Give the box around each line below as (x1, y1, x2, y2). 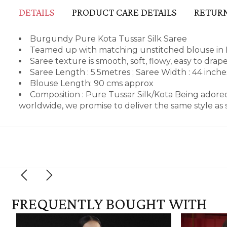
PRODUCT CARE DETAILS (72, 6, 176, 18)
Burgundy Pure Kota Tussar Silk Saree (30, 33, 187, 44)
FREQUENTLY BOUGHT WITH (11, 194, 207, 213)
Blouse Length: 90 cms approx (30, 78, 154, 88)
